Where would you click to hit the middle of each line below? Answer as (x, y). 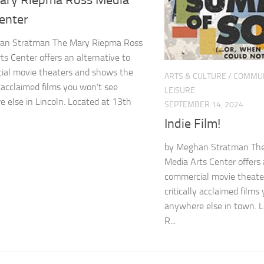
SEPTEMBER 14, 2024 (204, 104)
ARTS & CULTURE (195, 76)
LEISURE (180, 90)
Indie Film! (192, 123)
